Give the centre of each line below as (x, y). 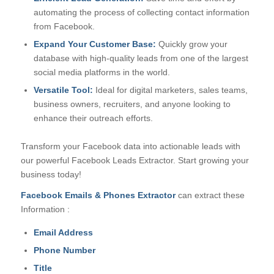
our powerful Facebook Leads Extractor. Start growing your (135, 160)
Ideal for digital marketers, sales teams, (170, 90)
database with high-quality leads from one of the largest (141, 58)
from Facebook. (64, 26)
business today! (51, 174)
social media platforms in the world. (102, 72)
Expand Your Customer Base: (94, 44)
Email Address (63, 233)
